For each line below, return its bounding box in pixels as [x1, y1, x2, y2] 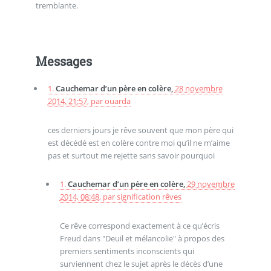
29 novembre [186, 178, 235, 190]
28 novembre [174, 83, 223, 94]
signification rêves [116, 191, 181, 203]
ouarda [104, 96, 131, 107]
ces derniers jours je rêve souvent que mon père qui [47, 124, 233, 135]
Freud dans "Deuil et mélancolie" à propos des [59, 233, 224, 244]
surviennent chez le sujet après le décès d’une [59, 258, 223, 270]
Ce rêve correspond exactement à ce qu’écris [59, 220, 220, 232]
